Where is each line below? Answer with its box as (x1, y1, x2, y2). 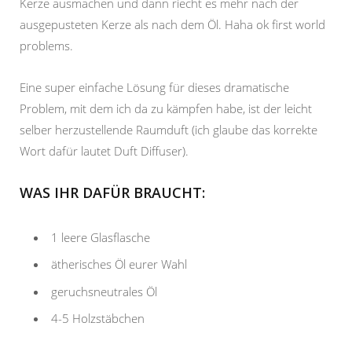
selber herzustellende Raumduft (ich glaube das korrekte (20, 121, 317, 137)
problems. (20, 37, 73, 53)
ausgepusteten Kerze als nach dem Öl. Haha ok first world (20, 16, 325, 32)
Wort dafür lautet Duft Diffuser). (20, 142, 189, 159)
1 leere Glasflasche (51, 229, 150, 245)
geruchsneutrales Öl (51, 283, 157, 299)
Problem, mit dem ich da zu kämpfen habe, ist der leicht (20, 100, 312, 116)
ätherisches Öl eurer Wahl (51, 256, 187, 273)
